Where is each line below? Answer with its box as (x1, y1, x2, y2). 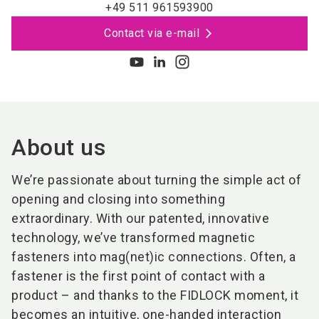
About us (11, 134, 105, 161)
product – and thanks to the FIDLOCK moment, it (11, 288, 298, 303)
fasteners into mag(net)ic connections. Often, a (11, 249, 296, 264)
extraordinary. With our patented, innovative (11, 211, 269, 226)
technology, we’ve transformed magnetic (11, 230, 255, 245)
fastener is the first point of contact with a (11, 268, 266, 283)
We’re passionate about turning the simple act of (11, 172, 301, 187)
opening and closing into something (11, 192, 225, 206)
